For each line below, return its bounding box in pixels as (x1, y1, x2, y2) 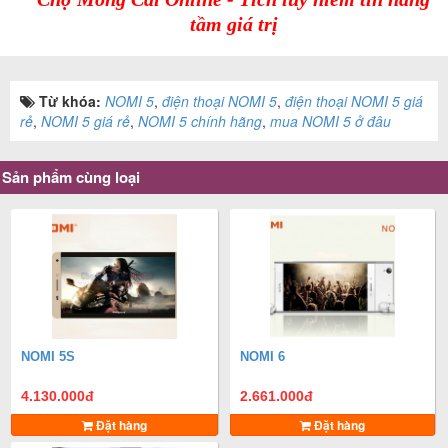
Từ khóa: (39, 91, 105, 112)
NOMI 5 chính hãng (138, 111, 262, 132)
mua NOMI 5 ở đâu (270, 111, 391, 132)
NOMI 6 (240, 349, 286, 365)
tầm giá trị (189, 13, 278, 36)
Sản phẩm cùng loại (2, 166, 140, 189)
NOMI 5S (21, 349, 76, 365)
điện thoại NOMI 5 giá (285, 91, 423, 112)
